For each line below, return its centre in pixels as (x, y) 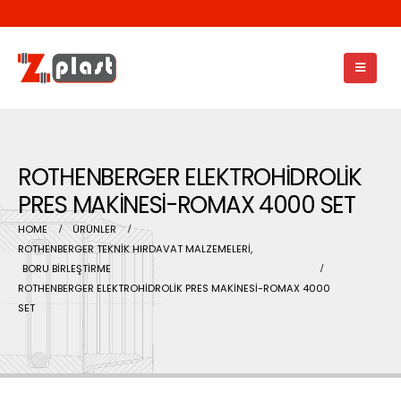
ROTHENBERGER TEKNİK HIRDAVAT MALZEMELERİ (134, 249)
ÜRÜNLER (94, 229)
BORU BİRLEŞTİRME (67, 269)
